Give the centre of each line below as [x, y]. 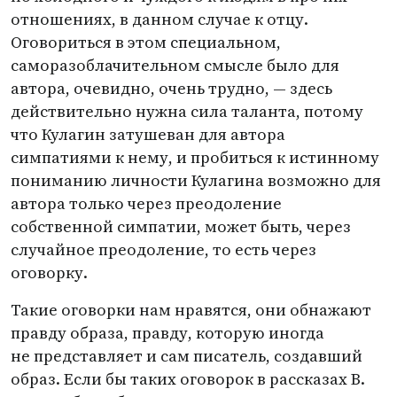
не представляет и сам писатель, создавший [187, 356]
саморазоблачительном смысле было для [175, 65]
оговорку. [49, 272]
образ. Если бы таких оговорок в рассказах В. [188, 379]
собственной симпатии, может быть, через [181, 226]
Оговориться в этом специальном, [146, 42]
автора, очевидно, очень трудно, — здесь [171, 88]
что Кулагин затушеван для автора [148, 134]
